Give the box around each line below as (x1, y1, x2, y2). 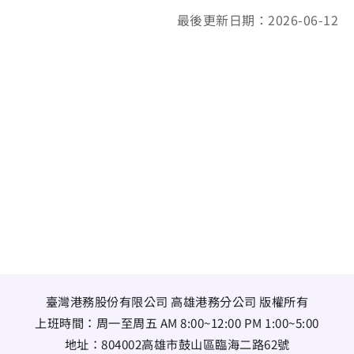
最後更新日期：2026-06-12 (176, 10, 338, 29)
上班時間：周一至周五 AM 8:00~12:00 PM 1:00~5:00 (35, 314, 319, 331)
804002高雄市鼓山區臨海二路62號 (101, 335, 290, 352)
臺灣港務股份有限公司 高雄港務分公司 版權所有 (45, 292, 309, 310)
